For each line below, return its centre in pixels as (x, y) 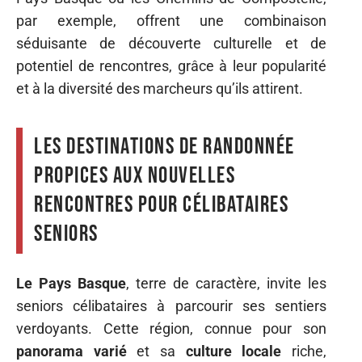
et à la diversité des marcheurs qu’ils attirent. (160, 88)
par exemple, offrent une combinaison (171, 21)
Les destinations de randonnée (164, 147)
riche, (304, 351)
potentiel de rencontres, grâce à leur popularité (171, 66)
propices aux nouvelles (135, 176)
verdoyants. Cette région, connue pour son (171, 328)
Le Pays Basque (71, 283)
